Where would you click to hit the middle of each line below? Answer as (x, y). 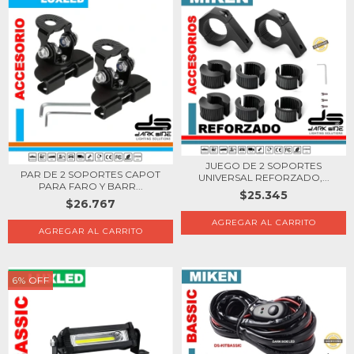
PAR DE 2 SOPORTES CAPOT (90, 174)
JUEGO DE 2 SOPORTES (264, 165)
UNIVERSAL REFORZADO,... (264, 177)
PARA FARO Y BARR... (90, 186)
